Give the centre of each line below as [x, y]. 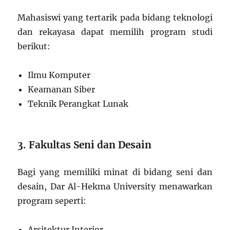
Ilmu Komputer [59, 75]
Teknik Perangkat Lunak [78, 103]
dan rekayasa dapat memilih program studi [115, 32]
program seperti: [52, 200]
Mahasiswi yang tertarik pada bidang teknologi [115, 17]
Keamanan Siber [62, 89]
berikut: [34, 46]
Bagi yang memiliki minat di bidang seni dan [115, 172]
